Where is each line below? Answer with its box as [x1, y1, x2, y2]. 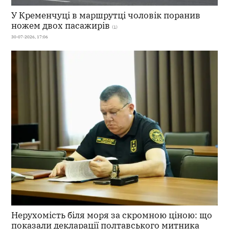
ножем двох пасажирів [11, 19, 110, 32]
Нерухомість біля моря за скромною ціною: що [11, 209, 213, 221]
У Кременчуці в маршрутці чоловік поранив [11, 9, 201, 21]
